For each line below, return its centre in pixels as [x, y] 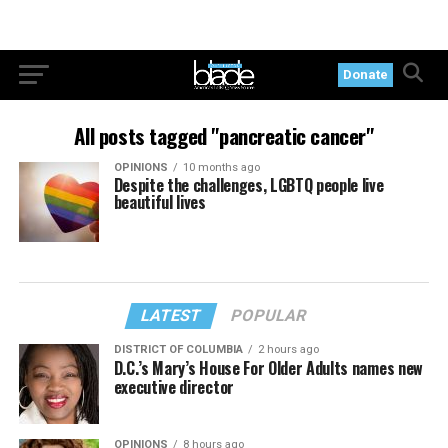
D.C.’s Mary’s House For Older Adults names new [268, 368]
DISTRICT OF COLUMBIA [178, 349]
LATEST [172, 315]
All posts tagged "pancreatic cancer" [224, 135]
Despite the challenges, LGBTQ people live [248, 185]
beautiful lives [159, 202]
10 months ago [221, 167]
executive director [173, 387]
